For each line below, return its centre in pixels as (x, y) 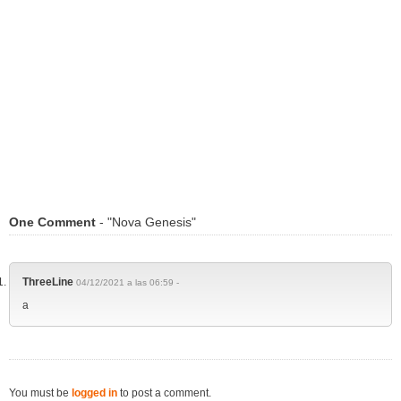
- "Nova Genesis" (146, 222)
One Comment (52, 222)
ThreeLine (48, 282)
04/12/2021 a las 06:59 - (128, 283)
